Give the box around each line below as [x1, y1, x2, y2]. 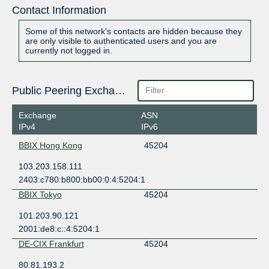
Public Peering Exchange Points [114, 85, 125, 97]
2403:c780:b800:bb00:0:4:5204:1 [18, 174, 145, 184]
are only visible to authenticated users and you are [25, 36, 217, 46]
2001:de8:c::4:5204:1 [18, 223, 100, 234]
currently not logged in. [25, 46, 112, 56]
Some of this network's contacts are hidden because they [25, 26, 242, 37]
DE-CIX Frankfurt [18, 238, 84, 249]
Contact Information [11, 4, 106, 17]
